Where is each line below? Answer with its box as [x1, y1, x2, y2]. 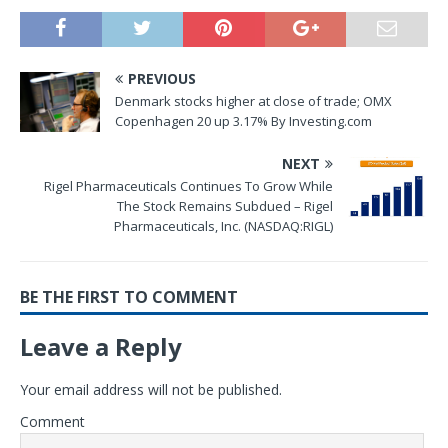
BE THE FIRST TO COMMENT [20, 286, 238, 309]
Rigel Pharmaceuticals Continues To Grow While [44, 177, 333, 196]
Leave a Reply [20, 330, 182, 364]
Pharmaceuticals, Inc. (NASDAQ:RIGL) [114, 217, 333, 236]
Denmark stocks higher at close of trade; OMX [115, 92, 392, 111]
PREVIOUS [128, 69, 196, 89]
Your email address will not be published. [20, 380, 282, 400]
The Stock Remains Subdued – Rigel [117, 197, 333, 216]
